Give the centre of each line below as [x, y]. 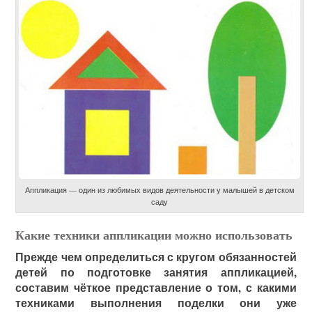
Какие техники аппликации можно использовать [154, 234]
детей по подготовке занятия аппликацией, [156, 272]
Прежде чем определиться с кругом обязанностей [156, 256]
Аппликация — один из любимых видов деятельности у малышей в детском [159, 189]
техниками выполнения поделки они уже [156, 302]
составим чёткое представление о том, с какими [156, 287]
